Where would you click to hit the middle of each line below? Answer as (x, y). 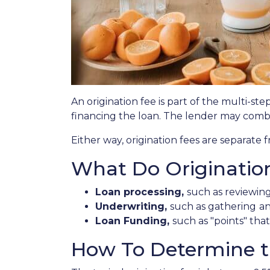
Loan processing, (141, 192)
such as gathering (213, 206)
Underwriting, (133, 206)
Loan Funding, (134, 221)
